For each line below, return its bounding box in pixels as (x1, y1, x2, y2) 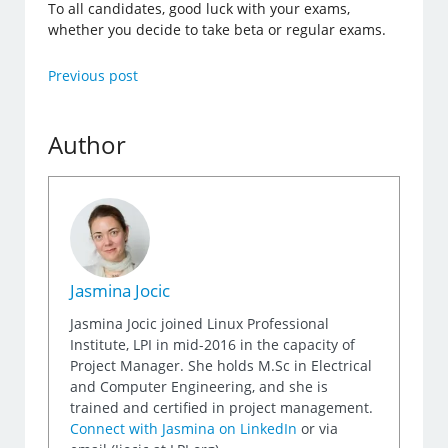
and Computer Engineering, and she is (70, 376, 329, 396)
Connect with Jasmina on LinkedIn (70, 418, 298, 438)
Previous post (48, 65, 139, 85)
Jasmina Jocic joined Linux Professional (70, 313, 330, 333)
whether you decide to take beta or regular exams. (48, 19, 391, 39)
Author (48, 127, 127, 161)
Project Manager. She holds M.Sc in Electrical (70, 355, 373, 375)
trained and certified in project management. (70, 397, 374, 417)
